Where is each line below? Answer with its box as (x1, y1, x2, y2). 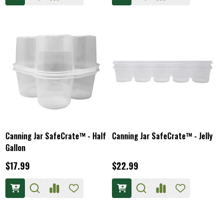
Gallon (5, 141, 25, 153)
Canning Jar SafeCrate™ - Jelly (112, 130, 213, 142)
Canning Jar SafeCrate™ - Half (5, 130, 106, 142)
